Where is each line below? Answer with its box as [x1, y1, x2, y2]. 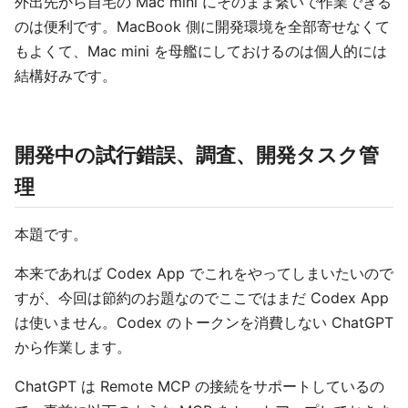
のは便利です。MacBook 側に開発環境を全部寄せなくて [15, 17, 390, 36]
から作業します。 [15, 338, 131, 357]
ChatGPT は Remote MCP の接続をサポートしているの [15, 377, 384, 396]
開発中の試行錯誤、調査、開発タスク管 [15, 143, 379, 168]
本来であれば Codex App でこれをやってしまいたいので [15, 264, 393, 283]
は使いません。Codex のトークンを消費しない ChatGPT [15, 313, 393, 332]
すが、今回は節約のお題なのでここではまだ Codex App [15, 289, 389, 308]
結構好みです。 [15, 66, 117, 86]
